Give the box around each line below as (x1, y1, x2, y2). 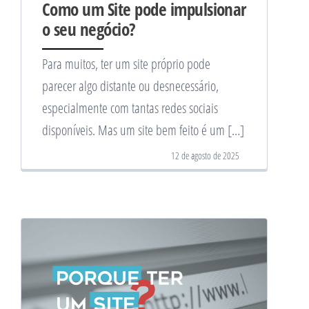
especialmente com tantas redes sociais (42, 98, 218, 117)
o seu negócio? (42, 17, 136, 41)
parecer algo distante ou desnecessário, (42, 76, 219, 95)
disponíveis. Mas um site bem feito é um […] (42, 120, 244, 139)
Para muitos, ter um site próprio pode (42, 54, 210, 73)
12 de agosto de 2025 (171, 148, 239, 162)
